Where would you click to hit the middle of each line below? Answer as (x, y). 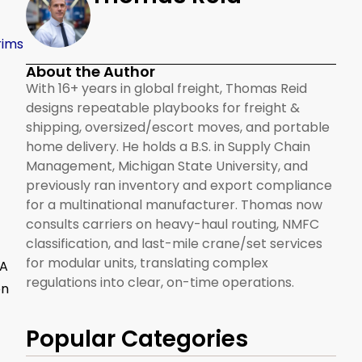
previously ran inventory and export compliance (179, 186)
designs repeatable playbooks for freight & (163, 108)
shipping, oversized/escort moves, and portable (178, 128)
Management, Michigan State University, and (167, 166)
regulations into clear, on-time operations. (160, 283)
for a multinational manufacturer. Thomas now (174, 205)
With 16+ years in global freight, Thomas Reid (166, 89)
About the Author (90, 72)
